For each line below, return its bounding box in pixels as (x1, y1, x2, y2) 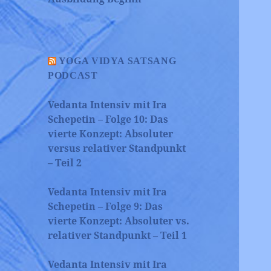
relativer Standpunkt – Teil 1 (48, 229, 188, 243)
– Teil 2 (48, 156, 82, 170)
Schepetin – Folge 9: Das (48, 200, 163, 214)
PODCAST (48, 70, 98, 81)
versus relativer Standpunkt (48, 142, 186, 155)
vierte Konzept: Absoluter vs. (48, 214, 190, 228)
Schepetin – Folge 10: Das (48, 113, 169, 126)
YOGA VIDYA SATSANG (58, 56, 177, 67)
